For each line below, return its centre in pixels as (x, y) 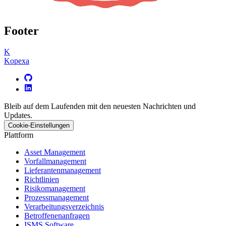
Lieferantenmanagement (63, 171)
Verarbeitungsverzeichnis (64, 207)
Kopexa (17, 61)
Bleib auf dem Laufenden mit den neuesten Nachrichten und (100, 106)
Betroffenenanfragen (57, 216)
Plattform (19, 135)
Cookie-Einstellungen (39, 126)
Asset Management (55, 152)
